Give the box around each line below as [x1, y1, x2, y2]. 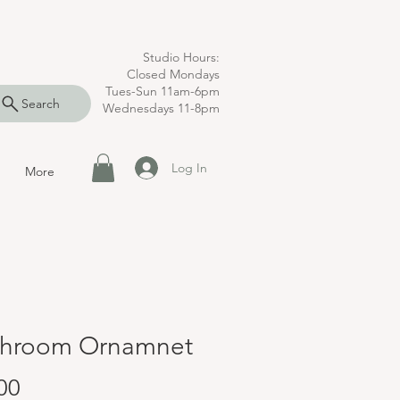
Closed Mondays [127, 66, 220, 82]
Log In [171, 159, 207, 176]
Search [21, 96, 60, 112]
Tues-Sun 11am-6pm [105, 83, 220, 99]
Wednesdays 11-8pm [103, 100, 220, 116]
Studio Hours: [143, 49, 220, 65]
